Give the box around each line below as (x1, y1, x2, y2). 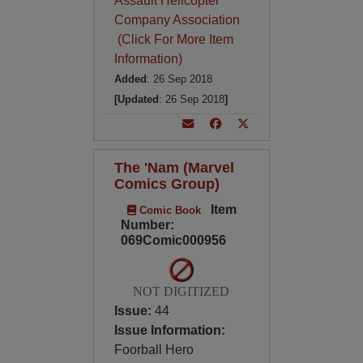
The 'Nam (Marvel (113, 159, 234, 176)
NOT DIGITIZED (133, 284, 230, 298)
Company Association (113, 13, 240, 27)
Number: (120, 218, 174, 232)
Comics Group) (113, 175, 220, 192)
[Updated (113, 93, 159, 105)
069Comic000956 (120, 233, 226, 247)
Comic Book (135, 204, 201, 216)
